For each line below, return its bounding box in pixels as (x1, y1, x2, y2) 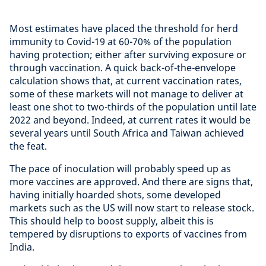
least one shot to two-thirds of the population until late (9, 100, 256, 113)
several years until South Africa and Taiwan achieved (9, 126, 244, 140)
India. (9, 240, 34, 254)
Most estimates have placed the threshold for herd (9, 21, 238, 35)
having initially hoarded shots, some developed (9, 188, 221, 201)
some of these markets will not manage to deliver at (9, 87, 243, 100)
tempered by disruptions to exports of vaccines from (9, 227, 247, 240)
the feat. (9, 139, 47, 153)
